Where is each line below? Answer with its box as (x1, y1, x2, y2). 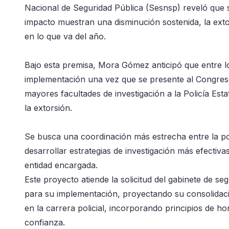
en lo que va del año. (25, 31, 106, 41)
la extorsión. (25, 102, 75, 113)
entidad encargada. (25, 159, 98, 170)
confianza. (25, 217, 65, 227)
